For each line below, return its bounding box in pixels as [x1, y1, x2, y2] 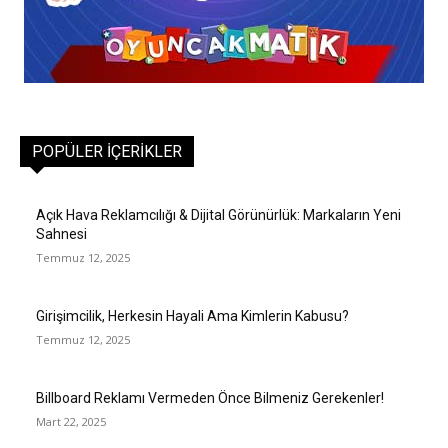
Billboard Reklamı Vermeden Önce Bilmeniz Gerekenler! [36, 390, 384, 407]
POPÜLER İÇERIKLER [32, 142, 182, 162]
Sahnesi [36, 226, 87, 243]
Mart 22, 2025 [36, 414, 106, 430]
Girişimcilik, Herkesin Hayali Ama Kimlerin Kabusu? [36, 308, 349, 325]
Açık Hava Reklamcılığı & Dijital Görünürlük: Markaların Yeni [36, 207, 401, 224]
